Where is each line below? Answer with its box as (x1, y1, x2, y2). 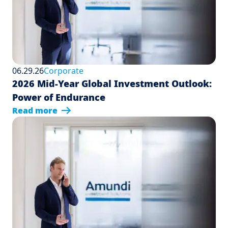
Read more (12, 105, 58, 117)
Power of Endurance (12, 91, 105, 104)
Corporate (44, 65, 83, 77)
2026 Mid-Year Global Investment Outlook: (12, 77, 212, 90)
